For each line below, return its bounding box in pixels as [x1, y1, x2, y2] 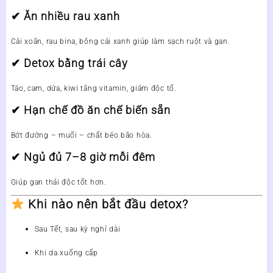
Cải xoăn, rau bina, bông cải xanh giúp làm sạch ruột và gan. [10, 37, 230, 46]
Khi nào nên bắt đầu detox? [28, 196, 189, 211]
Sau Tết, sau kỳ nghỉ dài [34, 224, 121, 233]
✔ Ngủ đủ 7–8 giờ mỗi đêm [10, 150, 155, 163]
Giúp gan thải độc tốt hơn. [10, 177, 107, 186]
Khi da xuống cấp [34, 248, 98, 257]
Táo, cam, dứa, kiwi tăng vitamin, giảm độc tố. [10, 83, 177, 93]
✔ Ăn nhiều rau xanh [10, 9, 120, 23]
